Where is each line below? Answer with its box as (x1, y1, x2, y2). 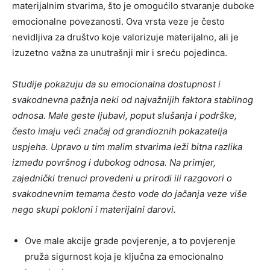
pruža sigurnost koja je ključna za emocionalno (25, 251, 224, 263)
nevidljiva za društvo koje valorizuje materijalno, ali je (12, 31, 239, 43)
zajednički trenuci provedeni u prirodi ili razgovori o (12, 172, 232, 184)
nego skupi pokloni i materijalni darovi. (12, 204, 176, 216)
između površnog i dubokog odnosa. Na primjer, (12, 157, 216, 169)
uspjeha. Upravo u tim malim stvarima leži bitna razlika (12, 141, 242, 153)
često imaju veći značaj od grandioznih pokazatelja (12, 125, 227, 137)
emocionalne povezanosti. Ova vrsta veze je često (12, 16, 225, 28)
